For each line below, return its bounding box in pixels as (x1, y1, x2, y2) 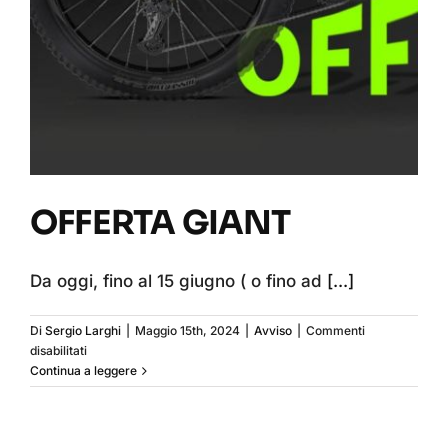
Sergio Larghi (45, 323, 121, 338)
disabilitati (30, 343, 87, 358)
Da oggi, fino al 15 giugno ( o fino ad (30, 271, 327, 291)
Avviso (254, 323, 292, 338)
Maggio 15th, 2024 (135, 323, 240, 338)
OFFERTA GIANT (30, 202, 291, 244)
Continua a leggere (30, 363, 137, 378)
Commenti (306, 323, 365, 338)
